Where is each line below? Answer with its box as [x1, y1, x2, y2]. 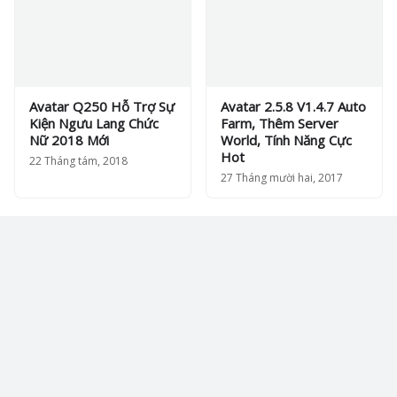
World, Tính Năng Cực [221, 131, 352, 149]
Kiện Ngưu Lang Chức [29, 114, 159, 132]
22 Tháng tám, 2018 [29, 153, 128, 168]
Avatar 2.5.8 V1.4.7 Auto [221, 97, 366, 115]
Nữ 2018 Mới [29, 131, 109, 149]
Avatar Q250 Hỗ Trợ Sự [29, 97, 175, 115]
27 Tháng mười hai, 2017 [221, 170, 343, 185]
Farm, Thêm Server [221, 114, 339, 132]
